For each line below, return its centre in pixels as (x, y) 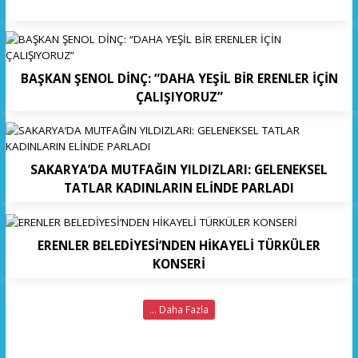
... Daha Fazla (179, 309)
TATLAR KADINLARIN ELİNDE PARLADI (179, 187)
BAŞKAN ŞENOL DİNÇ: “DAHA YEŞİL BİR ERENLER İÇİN (179, 79)
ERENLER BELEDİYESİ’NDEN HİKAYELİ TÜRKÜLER (179, 245)
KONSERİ (179, 263)
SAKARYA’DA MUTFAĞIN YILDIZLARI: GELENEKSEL (179, 169)
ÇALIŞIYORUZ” (179, 97)
